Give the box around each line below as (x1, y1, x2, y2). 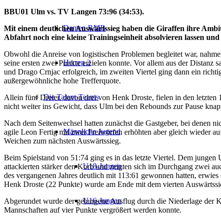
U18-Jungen (83, 162, 121, 170)
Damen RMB (63, 24, 106, 32)
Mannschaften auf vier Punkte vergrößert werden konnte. (4, 205, 182, 214)
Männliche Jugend (63, 127, 120, 136)
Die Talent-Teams (43, 93, 99, 101)
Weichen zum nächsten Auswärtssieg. (4, 136, 121, 145)
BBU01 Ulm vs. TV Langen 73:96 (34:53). (4, 7, 144, 16)
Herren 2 (63, 58, 91, 67)
